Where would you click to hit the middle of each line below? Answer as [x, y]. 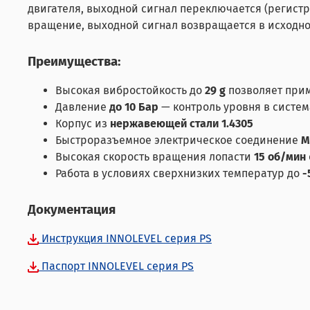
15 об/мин [280, 157]
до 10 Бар [134, 107]
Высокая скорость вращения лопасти [155, 157]
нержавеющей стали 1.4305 [182, 124]
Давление [82, 107]
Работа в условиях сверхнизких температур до [179, 174]
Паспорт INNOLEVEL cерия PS [116, 266]
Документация [72, 210]
